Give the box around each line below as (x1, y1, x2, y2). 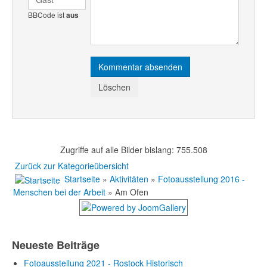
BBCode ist (27, 10, 66, 20)
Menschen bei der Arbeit (13, 185, 105, 198)
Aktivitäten (110, 172, 148, 185)
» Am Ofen (105, 185, 148, 198)
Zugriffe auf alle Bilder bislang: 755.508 (60, 143, 207, 156)
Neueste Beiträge (12, 237, 100, 253)
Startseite (64, 172, 100, 185)
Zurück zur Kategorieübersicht (15, 159, 129, 172)
